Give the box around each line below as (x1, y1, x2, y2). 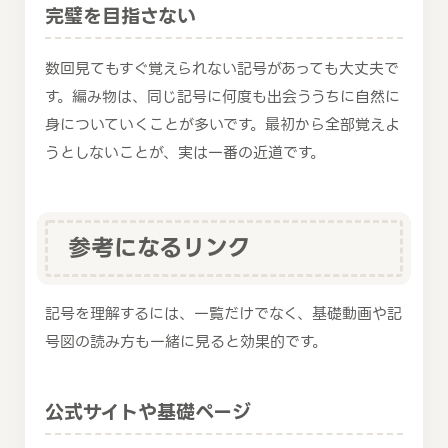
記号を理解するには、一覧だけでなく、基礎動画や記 (45, 302, 402, 327)
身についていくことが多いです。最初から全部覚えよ (45, 112, 400, 137)
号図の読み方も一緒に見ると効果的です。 (45, 330, 327, 355)
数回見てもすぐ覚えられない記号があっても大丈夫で (45, 56, 399, 81)
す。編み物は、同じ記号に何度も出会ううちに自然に (45, 84, 400, 109)
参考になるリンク (68, 229, 250, 268)
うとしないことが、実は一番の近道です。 (45, 140, 325, 165)
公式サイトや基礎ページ (45, 397, 251, 429)
